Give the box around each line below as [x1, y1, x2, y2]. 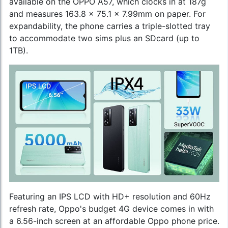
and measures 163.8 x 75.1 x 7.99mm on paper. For [9, 8, 206, 19]
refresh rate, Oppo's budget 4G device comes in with [9, 203, 214, 214]
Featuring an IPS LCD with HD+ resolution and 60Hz [9, 191, 211, 202]
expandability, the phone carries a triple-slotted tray [9, 20, 210, 31]
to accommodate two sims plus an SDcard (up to [9, 33, 199, 43]
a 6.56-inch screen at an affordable [9, 215, 148, 226]
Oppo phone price [148, 215, 217, 226]
